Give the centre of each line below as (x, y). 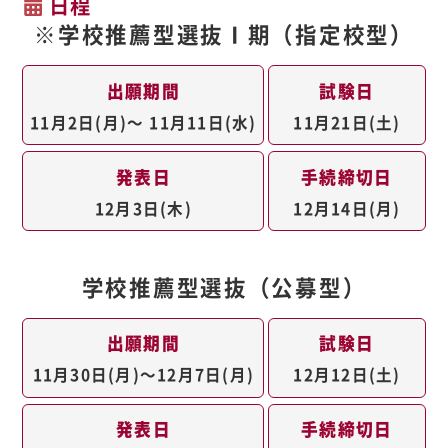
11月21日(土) (347, 121)
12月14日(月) (347, 207)
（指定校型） (342, 34)
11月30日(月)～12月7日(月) (143, 374)
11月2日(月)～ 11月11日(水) (143, 121)
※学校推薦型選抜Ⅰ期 (153, 34)
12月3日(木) (143, 207)
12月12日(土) (347, 374)
